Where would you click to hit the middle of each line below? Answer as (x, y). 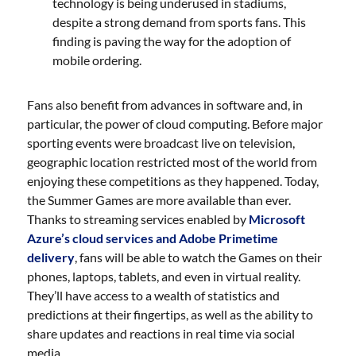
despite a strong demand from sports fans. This (180, 22)
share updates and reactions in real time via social (161, 333)
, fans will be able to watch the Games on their (199, 257)
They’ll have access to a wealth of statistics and (154, 295)
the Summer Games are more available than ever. (159, 200)
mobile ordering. (97, 60)
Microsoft (277, 219)
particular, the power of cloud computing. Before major (175, 124)
